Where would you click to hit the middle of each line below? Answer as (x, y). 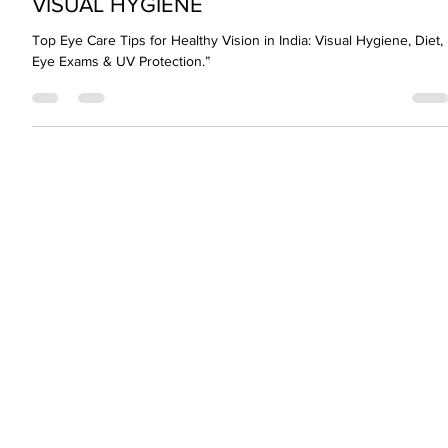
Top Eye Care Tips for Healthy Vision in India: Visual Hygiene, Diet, (238, 91)
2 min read (189, 15)
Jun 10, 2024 (108, 15)
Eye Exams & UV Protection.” (121, 112)
